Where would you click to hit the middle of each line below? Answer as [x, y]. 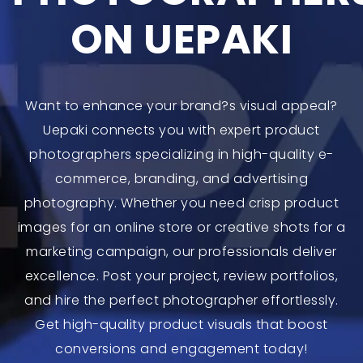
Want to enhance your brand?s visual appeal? [181, 105]
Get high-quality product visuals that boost [181, 324]
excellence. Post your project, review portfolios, [181, 275]
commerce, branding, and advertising [181, 178]
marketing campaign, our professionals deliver [181, 251]
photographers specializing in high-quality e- [181, 154]
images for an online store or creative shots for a [181, 227]
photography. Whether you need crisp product [181, 203]
